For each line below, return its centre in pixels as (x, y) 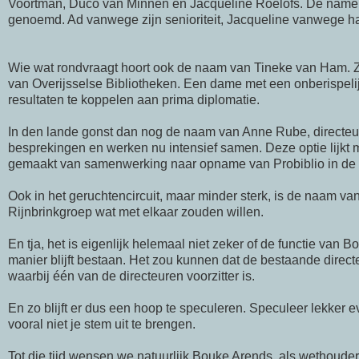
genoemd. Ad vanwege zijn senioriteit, (117, 20)
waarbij (30, 276)
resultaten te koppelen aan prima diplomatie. (134, 100)
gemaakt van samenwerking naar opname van (141, 164)
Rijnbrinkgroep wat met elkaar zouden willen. (136, 212)
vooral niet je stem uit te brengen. (102, 325)
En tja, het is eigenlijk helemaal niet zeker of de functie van (175, 244)
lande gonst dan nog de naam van (143, 132)
